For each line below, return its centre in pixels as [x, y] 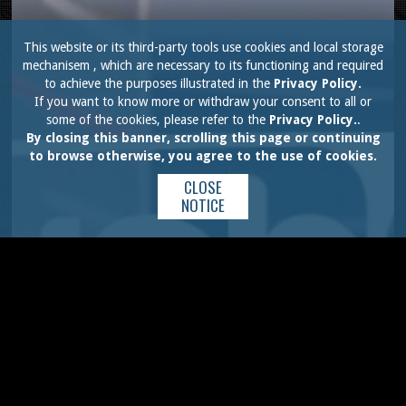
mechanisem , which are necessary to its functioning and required [203, 65]
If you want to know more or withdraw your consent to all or [203, 101]
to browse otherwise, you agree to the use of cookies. [203, 156]
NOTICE [203, 205]
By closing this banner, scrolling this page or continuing [203, 138]
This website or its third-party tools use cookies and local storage [203, 47]
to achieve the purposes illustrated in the [159, 83]
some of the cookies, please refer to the [157, 120]
